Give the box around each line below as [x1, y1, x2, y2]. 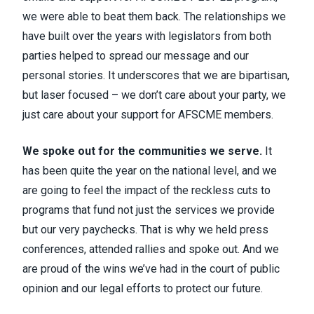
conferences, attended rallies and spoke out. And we [22, 243, 279, 256]
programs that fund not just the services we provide [22, 203, 275, 217]
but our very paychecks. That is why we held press [22, 223, 268, 236]
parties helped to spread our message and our [22, 49, 249, 62]
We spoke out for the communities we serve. [22, 144, 265, 158]
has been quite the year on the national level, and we [22, 164, 277, 177]
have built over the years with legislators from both [22, 29, 271, 43]
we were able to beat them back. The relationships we [22, 10, 286, 23]
